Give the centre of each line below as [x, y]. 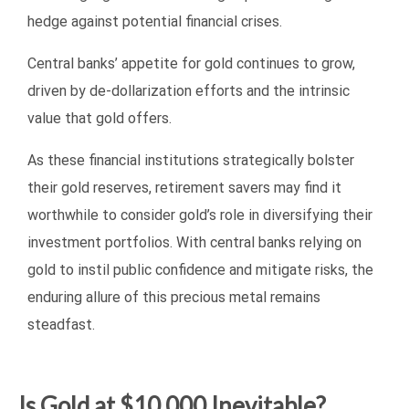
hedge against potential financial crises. [155, 22]
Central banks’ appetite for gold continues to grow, [191, 64]
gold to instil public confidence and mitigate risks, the [200, 270]
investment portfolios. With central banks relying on [194, 243]
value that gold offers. [100, 119]
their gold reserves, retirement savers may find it [184, 188]
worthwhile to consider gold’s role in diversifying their [200, 215]
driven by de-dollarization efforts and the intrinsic [189, 91]
